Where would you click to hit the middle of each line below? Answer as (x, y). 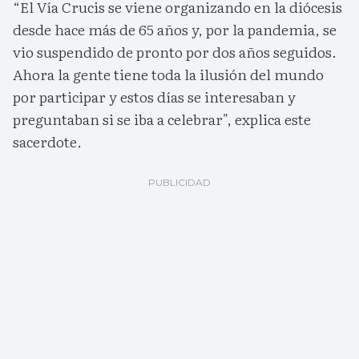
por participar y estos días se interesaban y (154, 97)
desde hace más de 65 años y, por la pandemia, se (175, 30)
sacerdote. (47, 142)
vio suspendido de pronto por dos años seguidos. (175, 52)
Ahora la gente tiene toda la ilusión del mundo (168, 75)
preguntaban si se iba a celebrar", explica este (162, 119)
